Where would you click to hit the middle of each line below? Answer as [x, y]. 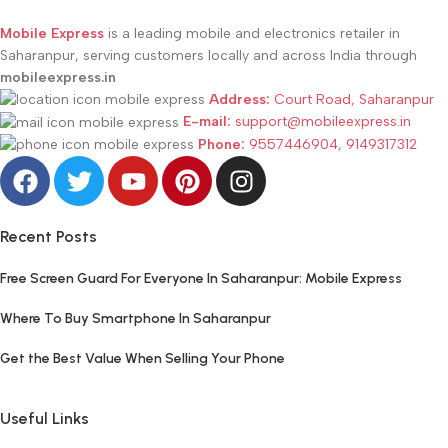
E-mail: [207, 122]
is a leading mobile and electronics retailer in [252, 33]
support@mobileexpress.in [321, 122]
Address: [239, 99]
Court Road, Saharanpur [352, 99]
